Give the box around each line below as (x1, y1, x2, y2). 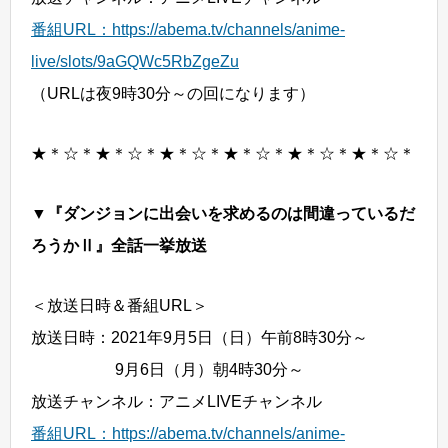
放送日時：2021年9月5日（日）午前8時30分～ (31, 329, 368, 346)
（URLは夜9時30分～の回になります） (31, 85, 315, 102)
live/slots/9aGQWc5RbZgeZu (31, 53, 239, 70)
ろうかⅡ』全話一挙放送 (31, 237, 207, 254)
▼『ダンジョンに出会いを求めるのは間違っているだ (31, 205, 415, 222)
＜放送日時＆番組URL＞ (31, 297, 208, 314)
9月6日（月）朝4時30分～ (31, 361, 304, 378)
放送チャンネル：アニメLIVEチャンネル (31, 393, 322, 410)
